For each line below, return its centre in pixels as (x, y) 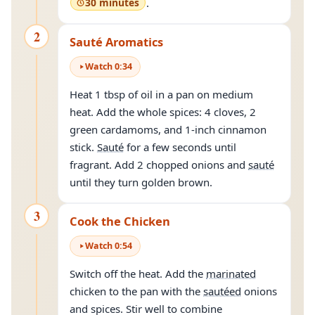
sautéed (222, 291)
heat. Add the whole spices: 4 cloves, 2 (163, 112)
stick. (83, 147)
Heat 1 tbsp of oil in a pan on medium (161, 94)
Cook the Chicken (120, 221)
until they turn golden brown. (141, 182)
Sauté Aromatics (116, 42)
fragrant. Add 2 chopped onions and (159, 165)
